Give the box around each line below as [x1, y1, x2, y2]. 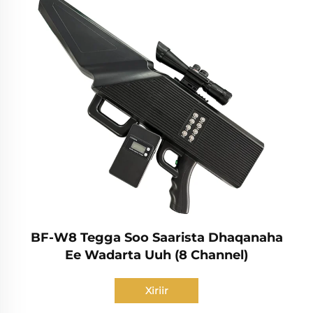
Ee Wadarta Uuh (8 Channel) [65, 247, 248, 263]
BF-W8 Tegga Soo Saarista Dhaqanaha [30, 229, 283, 245]
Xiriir [145, 284, 168, 297]
